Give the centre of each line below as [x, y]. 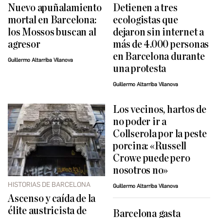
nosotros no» [141, 170]
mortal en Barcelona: [52, 20]
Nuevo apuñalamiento [55, 8]
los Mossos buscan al [52, 32]
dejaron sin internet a [158, 32]
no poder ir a [140, 122]
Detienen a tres [145, 8]
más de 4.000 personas [161, 44]
